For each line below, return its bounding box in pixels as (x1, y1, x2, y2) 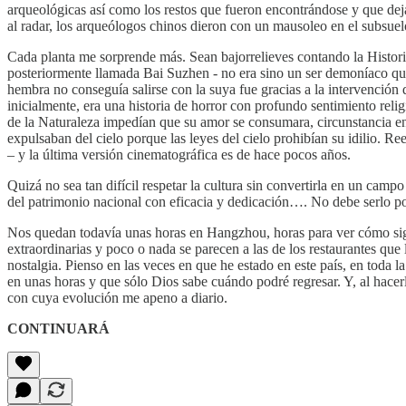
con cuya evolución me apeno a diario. (7, 289, 227, 305)
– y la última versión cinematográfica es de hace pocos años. (7, 146, 351, 162)
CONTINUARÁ (7, 320, 110, 336)
